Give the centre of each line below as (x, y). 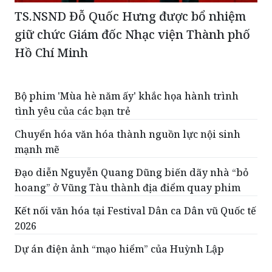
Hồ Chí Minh (51, 53)
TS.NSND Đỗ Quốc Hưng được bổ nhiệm (130, 16)
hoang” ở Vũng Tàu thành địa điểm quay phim (129, 188)
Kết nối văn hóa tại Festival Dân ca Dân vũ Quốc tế (135, 211)
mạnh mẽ (37, 150)
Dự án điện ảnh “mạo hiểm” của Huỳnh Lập (121, 249)
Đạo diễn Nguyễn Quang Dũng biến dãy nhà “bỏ (131, 173)
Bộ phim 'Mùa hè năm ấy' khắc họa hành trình (127, 96)
